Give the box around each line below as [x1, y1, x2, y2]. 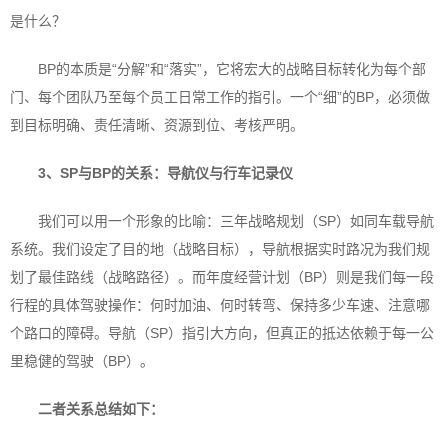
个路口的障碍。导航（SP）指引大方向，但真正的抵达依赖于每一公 [10, 325, 434, 341]
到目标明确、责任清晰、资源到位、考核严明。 [10, 117, 304, 133]
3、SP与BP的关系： [38, 165, 167, 181]
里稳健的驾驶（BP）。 [10, 353, 154, 369]
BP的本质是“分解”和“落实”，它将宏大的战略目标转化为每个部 [38, 61, 426, 77]
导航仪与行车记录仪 [167, 165, 293, 181]
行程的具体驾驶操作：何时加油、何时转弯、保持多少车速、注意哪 [10, 297, 430, 313]
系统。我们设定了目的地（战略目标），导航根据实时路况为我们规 [10, 241, 430, 257]
